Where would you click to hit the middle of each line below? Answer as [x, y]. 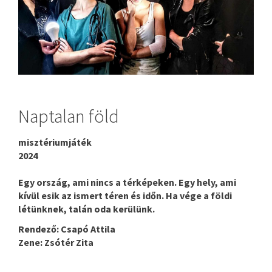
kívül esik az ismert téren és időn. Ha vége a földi [125, 195]
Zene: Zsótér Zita [56, 242]
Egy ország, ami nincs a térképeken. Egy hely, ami [127, 182]
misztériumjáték [55, 142]
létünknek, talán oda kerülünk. [87, 209]
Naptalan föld [69, 116]
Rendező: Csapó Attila [67, 229]
